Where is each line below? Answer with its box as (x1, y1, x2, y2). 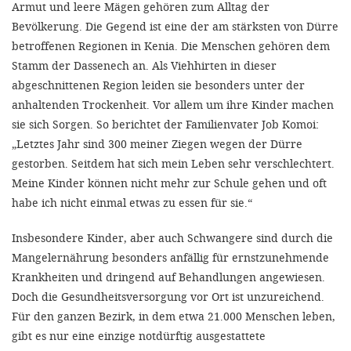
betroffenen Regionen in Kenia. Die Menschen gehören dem (12, 38, 330, 53)
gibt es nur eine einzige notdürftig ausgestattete (12, 328, 266, 343)
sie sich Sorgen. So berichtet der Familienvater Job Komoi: (12, 117, 319, 132)
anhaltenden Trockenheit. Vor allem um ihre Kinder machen (12, 97, 334, 112)
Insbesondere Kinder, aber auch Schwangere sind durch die (12, 230, 333, 245)
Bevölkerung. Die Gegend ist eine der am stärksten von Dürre (12, 19, 338, 34)
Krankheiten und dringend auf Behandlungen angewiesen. (12, 270, 325, 284)
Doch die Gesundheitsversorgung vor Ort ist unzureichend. (12, 289, 324, 304)
